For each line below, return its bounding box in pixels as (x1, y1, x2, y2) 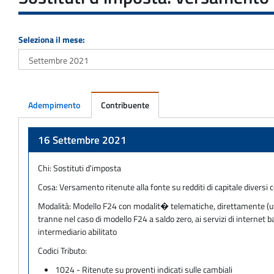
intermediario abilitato (38, 224, 117, 238)
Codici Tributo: (38, 243, 87, 257)
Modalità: (38, 199, 73, 212)
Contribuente (101, 98, 149, 111)
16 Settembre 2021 (38, 131, 127, 148)
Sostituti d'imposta (53, 161, 121, 174)
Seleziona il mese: (18, 32, 85, 46)
